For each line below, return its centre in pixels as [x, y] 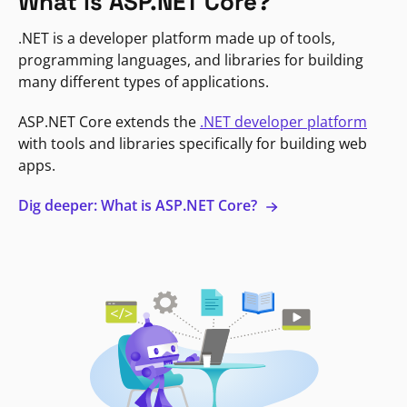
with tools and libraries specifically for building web [193, 143]
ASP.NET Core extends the [109, 121]
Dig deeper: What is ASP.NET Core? [139, 205]
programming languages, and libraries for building [191, 60]
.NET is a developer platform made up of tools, [177, 38]
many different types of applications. [144, 81]
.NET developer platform [283, 121]
